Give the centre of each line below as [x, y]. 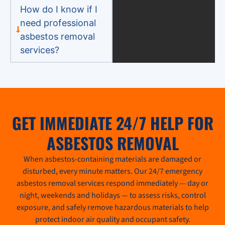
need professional [58, 23]
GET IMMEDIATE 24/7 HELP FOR [113, 123]
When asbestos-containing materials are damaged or [113, 159]
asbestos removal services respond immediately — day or [113, 183]
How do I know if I [59, 9]
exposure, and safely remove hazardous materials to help [113, 207]
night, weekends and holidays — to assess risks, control [113, 195]
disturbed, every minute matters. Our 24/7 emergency [113, 171]
